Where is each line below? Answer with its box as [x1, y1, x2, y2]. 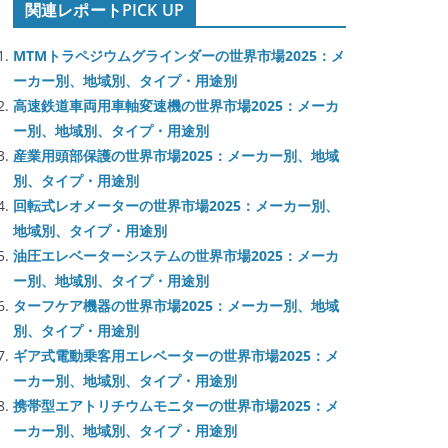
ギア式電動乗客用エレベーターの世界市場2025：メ [13, 346, 339, 365]
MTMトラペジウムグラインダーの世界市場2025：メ [13, 46, 345, 65]
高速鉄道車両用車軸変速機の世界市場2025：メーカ [13, 96, 339, 115]
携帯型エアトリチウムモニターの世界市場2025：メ [13, 396, 339, 415]
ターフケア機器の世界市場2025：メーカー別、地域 [13, 296, 339, 315]
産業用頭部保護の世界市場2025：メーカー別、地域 [13, 146, 339, 165]
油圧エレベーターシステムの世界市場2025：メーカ [13, 246, 339, 265]
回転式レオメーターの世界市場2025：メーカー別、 [13, 196, 339, 215]
